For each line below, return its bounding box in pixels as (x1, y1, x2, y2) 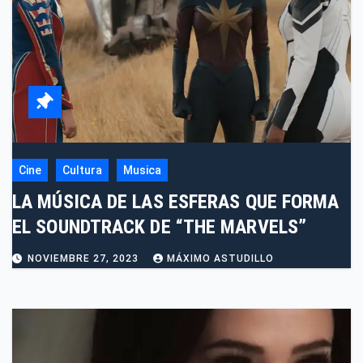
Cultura (62, 164, 102, 177)
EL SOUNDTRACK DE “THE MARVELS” (12, 216, 306, 239)
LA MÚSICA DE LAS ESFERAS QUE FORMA (12, 190, 340, 214)
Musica (123, 164, 161, 177)
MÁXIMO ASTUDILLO (167, 253, 274, 265)
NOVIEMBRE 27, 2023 (28, 253, 142, 265)
